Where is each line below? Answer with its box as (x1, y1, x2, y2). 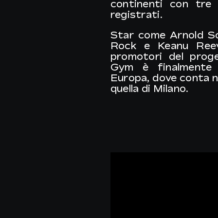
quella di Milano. (110, 83, 189, 94)
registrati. (110, 9, 163, 20)
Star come (110, 29, 170, 41)
